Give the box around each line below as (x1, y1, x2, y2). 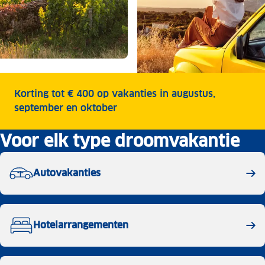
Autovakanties (33, 167, 101, 180)
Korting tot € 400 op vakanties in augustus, (14, 88, 215, 100)
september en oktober (14, 102, 117, 114)
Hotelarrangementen (33, 219, 128, 232)
